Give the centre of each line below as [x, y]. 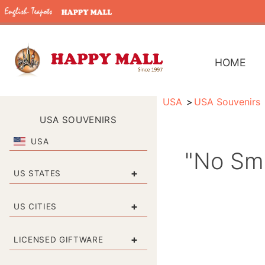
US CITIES [35, 206]
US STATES [38, 173]
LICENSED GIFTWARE [59, 239]
